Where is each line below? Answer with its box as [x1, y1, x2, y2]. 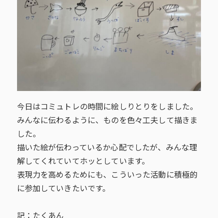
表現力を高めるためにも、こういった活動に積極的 [17, 171, 198, 180]
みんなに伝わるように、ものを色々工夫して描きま [17, 117, 198, 125]
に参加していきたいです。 [17, 185, 110, 193]
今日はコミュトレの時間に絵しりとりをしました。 [17, 103, 198, 111]
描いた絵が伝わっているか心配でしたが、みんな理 [17, 144, 198, 152]
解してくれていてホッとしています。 [17, 158, 150, 166]
